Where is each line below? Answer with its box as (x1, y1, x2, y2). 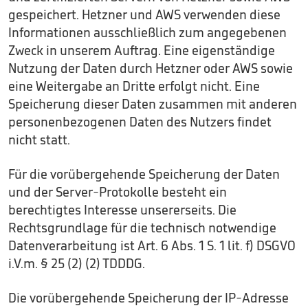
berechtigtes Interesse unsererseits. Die (8, 201, 236, 218)
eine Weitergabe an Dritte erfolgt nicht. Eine (8, 78, 260, 94)
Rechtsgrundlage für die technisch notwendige (8, 219, 276, 236)
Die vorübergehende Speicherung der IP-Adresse (8, 289, 289, 306)
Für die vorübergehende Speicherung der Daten (8, 166, 280, 182)
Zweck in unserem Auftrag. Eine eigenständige (8, 42, 275, 58)
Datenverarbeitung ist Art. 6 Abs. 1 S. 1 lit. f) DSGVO (8, 237, 296, 254)
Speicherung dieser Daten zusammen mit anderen (8, 96, 297, 112)
